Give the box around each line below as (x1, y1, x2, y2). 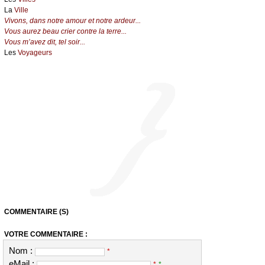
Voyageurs (18, 49, 52, 57)
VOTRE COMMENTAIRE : (4, 230, 88, 239)
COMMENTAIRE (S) (4, 208, 69, 216)
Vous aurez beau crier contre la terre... (4, 27, 127, 36)
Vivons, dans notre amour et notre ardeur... (4, 17, 141, 25)
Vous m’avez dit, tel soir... (4, 38, 85, 47)
